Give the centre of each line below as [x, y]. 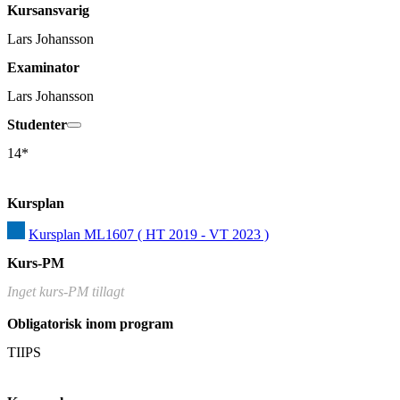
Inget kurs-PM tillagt [66, 292]
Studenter [37, 125]
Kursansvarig [48, 11]
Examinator [43, 68]
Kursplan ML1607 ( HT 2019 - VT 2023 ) [149, 235]
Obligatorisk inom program [90, 324]
